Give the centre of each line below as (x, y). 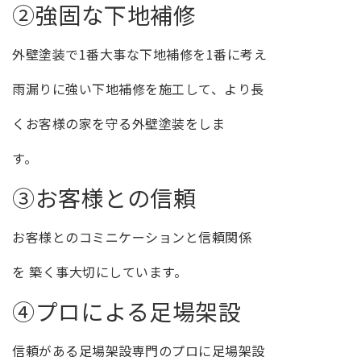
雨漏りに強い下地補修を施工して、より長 (138, 89)
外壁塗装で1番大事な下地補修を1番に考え (139, 54)
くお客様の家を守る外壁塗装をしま (118, 124)
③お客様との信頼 (104, 198)
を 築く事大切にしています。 (100, 272)
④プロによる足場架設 (127, 311)
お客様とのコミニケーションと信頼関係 (132, 237)
